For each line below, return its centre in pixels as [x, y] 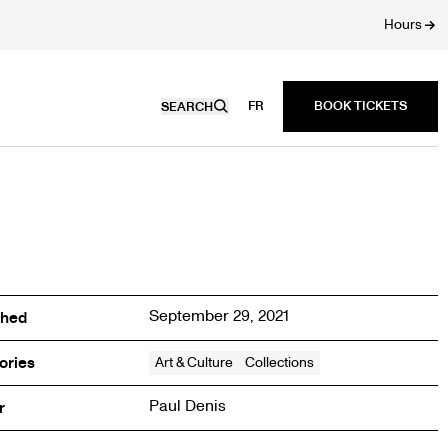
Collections [279, 362]
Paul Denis [187, 405]
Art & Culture [193, 362]
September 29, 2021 [218, 315]
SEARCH [187, 106]
